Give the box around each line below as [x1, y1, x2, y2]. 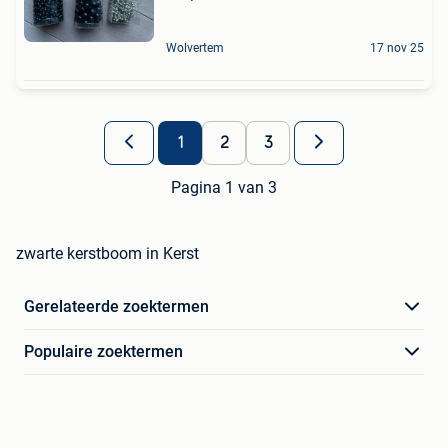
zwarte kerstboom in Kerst [16, 244, 199, 264]
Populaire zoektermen [24, 342, 183, 362]
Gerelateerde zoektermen [24, 297, 209, 317]
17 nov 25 [370, 41, 424, 56]
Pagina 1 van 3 [171, 178, 277, 198]
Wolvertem [166, 41, 224, 56]
